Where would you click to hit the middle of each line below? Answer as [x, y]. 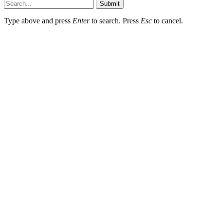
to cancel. [167, 21]
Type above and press [38, 21]
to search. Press [115, 21]
